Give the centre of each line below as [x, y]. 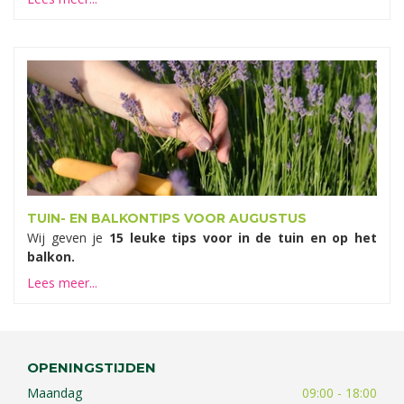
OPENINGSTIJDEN [92, 368]
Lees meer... [62, 283]
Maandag [55, 393]
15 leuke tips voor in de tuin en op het [243, 238]
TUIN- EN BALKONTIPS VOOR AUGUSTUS [167, 219]
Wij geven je [68, 238]
